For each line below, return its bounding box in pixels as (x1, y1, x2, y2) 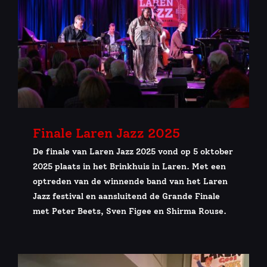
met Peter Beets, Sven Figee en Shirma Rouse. (33, 206, 226, 216)
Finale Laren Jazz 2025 (33, 125, 180, 141)
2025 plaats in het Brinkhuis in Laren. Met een (33, 161, 226, 172)
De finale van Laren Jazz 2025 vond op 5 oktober (33, 146, 233, 157)
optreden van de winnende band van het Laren (33, 176, 228, 187)
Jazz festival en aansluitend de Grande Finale (33, 191, 220, 201)
